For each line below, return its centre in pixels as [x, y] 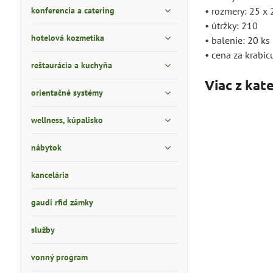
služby [43, 230]
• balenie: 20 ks [238, 40]
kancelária [50, 175]
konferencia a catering [73, 10]
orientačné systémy [67, 93]
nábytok [46, 147]
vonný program [59, 257]
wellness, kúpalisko [67, 120]
